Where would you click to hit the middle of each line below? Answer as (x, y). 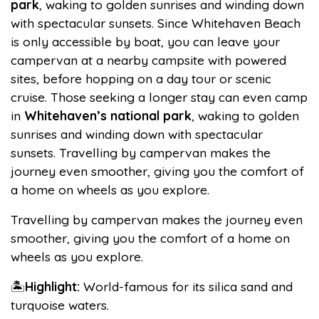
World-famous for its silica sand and (186, 286)
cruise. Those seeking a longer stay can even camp (159, 97)
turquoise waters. (60, 305)
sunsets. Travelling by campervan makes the (141, 152)
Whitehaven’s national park (108, 115)
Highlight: (52, 286)
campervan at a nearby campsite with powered (148, 60)
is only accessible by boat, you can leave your (145, 41)
